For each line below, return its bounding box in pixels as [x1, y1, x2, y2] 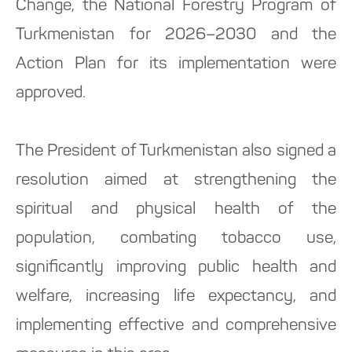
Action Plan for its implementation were [16, 56, 336, 73]
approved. [16, 85, 86, 102]
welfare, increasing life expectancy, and [16, 288, 336, 306]
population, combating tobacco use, [16, 230, 336, 247]
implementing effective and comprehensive [16, 317, 336, 335]
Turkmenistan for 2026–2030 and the [16, 27, 336, 44]
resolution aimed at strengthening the [16, 172, 336, 189]
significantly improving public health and [16, 259, 336, 277]
